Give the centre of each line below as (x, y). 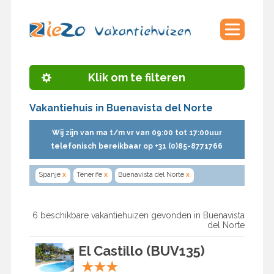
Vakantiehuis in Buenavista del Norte (121, 108)
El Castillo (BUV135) (141, 251)
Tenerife (89, 175)
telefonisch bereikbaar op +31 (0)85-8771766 (137, 146)
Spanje (49, 175)
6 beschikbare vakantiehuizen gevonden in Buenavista (139, 216)
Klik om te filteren (137, 78)
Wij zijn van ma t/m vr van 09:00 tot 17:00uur (137, 133)
